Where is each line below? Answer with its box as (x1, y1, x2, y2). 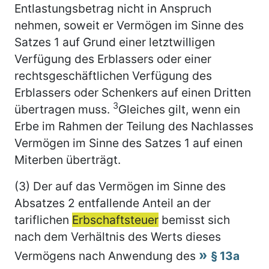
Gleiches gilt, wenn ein (118, 101, 240, 116)
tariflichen (14, 212, 72, 227)
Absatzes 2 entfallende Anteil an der (14, 195, 211, 210)
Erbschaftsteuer (72, 212, 159, 227)
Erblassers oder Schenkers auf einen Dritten (14, 85, 251, 100)
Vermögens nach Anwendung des (14, 248, 199, 263)
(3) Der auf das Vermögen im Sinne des (14, 178, 226, 193)
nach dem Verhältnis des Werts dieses (14, 229, 221, 244)
